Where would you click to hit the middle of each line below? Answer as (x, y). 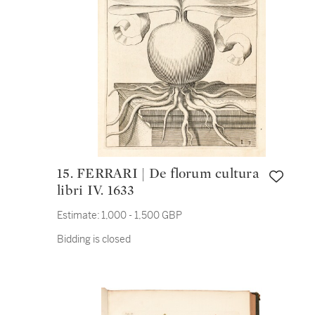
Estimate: (78, 215)
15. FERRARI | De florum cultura (67, 174)
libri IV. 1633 (96, 191)
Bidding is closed (94, 239)
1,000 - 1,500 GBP (142, 215)
